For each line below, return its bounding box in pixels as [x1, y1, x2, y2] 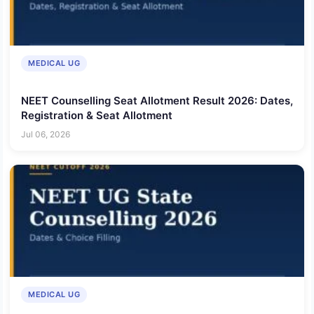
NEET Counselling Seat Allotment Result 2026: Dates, [21, 93, 293, 107]
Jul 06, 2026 [21, 129, 70, 140]
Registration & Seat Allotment [21, 108, 172, 122]
